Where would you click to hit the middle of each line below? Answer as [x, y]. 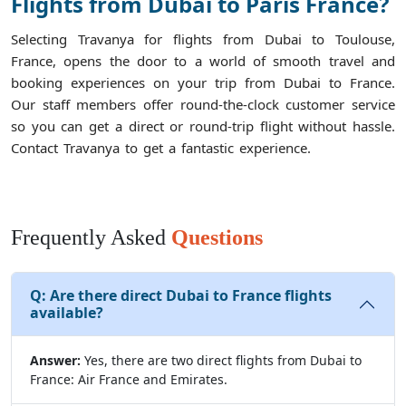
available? [67, 312]
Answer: [55, 360]
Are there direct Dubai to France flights [191, 295]
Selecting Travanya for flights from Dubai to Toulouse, [203, 39]
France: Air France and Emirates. [129, 379]
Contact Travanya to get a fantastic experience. [161, 147]
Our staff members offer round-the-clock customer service [203, 104]
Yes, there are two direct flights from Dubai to [223, 360]
